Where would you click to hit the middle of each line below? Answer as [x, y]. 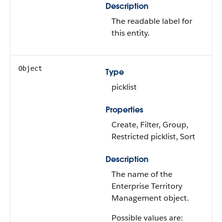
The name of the [142, 174]
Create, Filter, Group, [150, 125]
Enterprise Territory [147, 186]
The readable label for [152, 21]
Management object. [150, 198]
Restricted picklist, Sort [153, 137]
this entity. [131, 33]
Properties [124, 110]
